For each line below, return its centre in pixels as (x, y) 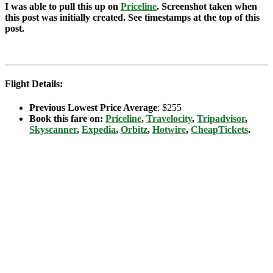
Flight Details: (34, 84)
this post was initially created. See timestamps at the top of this (132, 17)
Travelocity (169, 119)
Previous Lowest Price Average (93, 108)
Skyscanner (53, 130)
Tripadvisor (221, 119)
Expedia (99, 130)
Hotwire (169, 130)
